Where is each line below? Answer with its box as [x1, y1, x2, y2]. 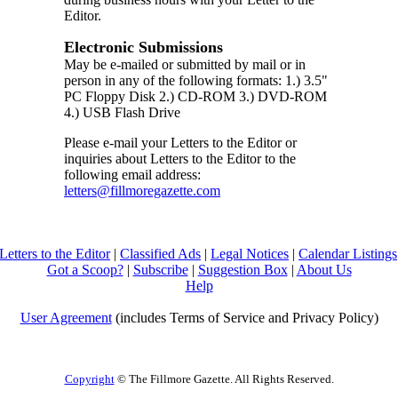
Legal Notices [211, 245, 289, 261]
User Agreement [20, 309, 112, 325]
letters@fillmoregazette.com [64, 182, 220, 198]
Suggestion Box [197, 261, 288, 277]
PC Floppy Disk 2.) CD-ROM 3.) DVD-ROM [64, 88, 327, 104]
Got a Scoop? [46, 261, 123, 277]
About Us [296, 261, 352, 277]
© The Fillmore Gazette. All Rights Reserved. [114, 371, 334, 386]
